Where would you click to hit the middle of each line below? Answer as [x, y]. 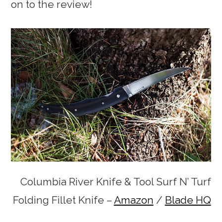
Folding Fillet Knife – [63, 200]
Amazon [134, 200]
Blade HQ [188, 200]
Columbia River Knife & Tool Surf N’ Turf [115, 181]
